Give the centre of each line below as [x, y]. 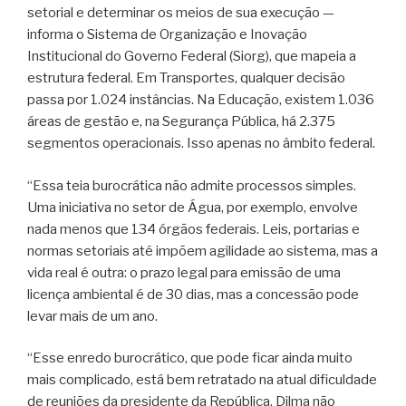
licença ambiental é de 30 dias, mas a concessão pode [193, 294]
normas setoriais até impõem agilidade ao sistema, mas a [203, 251]
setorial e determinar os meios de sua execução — [181, 13]
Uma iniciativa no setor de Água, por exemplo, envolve [193, 207]
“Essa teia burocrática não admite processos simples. [192, 185]
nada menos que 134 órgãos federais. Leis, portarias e [193, 229]
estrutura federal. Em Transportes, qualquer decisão [186, 78]
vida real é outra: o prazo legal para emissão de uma [184, 272]
